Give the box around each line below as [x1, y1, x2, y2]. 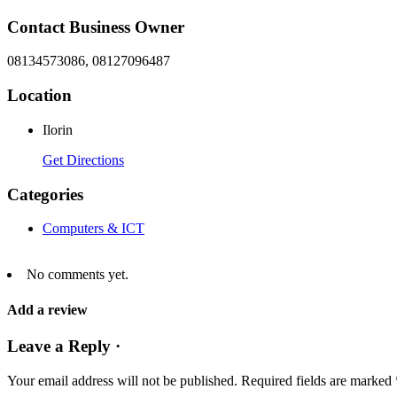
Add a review [7, 301, 88, 317]
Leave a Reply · [7, 336, 121, 355]
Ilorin [43, 121, 73, 137]
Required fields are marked [241, 372, 395, 388]
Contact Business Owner [7, 17, 184, 36]
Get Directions [43, 152, 124, 167]
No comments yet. [27, 267, 128, 283]
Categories [7, 184, 83, 204]
